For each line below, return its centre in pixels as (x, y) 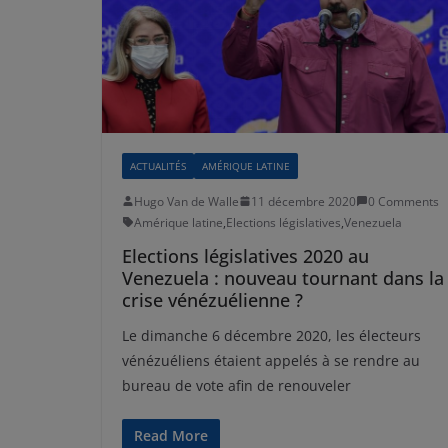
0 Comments (403, 201)
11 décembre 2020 (303, 201)
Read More (171, 435)
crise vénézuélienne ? (212, 299)
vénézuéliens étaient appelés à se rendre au (271, 360)
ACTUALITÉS (158, 165)
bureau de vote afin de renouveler (236, 385)
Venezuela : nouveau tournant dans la (283, 277)
